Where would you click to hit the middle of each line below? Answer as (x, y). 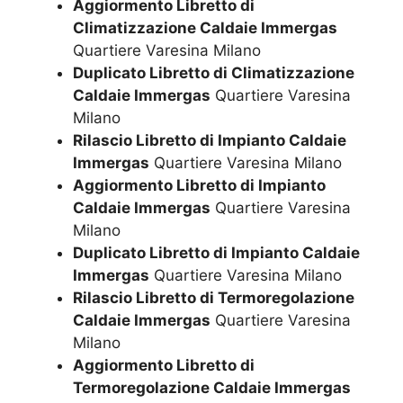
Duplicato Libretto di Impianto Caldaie (216, 253)
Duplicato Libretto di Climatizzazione (214, 73)
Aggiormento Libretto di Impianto (199, 185)
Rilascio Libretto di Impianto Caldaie (210, 140)
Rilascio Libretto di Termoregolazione (214, 298)
